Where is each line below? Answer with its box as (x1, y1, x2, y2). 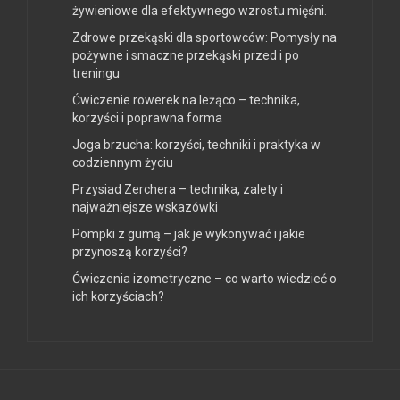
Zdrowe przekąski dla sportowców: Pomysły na (72, 30, 337, 46)
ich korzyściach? (72, 289, 164, 304)
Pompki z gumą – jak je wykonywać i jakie (72, 227, 305, 242)
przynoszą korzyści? (72, 245, 187, 260)
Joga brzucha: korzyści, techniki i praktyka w (72, 137, 321, 153)
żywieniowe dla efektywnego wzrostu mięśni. (72, 4, 327, 19)
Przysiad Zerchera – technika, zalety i (72, 182, 283, 197)
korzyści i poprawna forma (72, 111, 222, 126)
